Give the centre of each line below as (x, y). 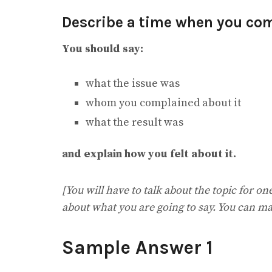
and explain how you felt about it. (149, 154)
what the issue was (132, 84)
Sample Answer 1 (138, 248)
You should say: (103, 49)
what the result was (134, 123)
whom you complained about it (163, 103)
